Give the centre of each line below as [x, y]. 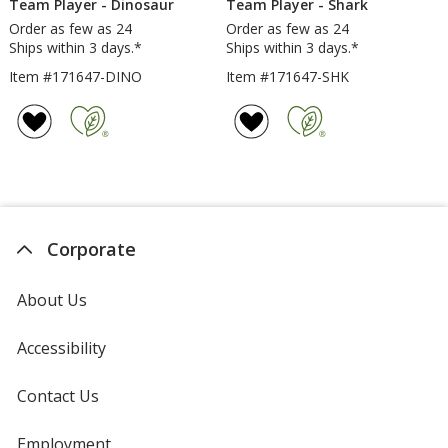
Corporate [91, 249]
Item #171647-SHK [288, 77]
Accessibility [61, 348]
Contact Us [57, 396]
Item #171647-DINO [75, 77]
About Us [51, 300]
